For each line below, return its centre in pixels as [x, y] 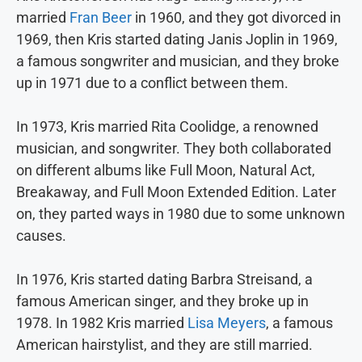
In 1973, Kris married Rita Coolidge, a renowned [167, 127]
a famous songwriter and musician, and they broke [178, 61]
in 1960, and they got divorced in [236, 18]
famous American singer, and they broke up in [162, 301]
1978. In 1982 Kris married [102, 323]
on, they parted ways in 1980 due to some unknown [181, 214]
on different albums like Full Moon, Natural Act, [166, 170]
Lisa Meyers [227, 323]
